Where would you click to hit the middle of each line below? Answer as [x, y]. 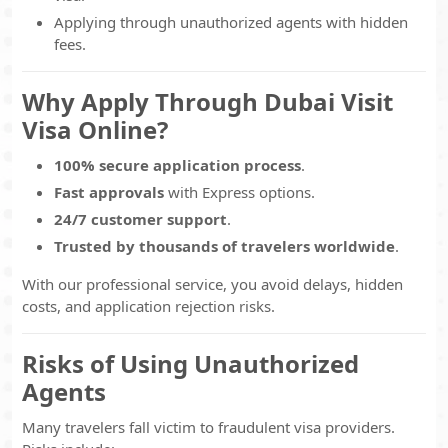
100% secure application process [177, 165]
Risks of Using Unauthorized [190, 363]
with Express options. [239, 192]
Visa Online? [95, 129]
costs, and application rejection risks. [148, 306]
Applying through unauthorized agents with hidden [231, 22]
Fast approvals [109, 192]
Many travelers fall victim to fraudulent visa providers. [208, 427]
